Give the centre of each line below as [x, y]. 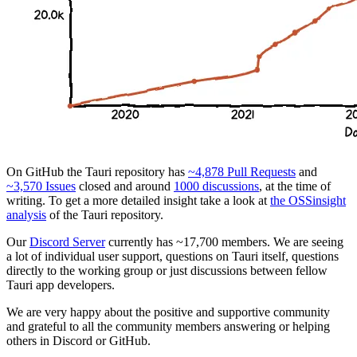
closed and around [125, 186]
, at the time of [295, 186]
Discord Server [67, 242]
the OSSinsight [308, 201]
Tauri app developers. [61, 285]
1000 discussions [216, 186]
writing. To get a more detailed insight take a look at [138, 201]
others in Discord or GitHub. [78, 341]
